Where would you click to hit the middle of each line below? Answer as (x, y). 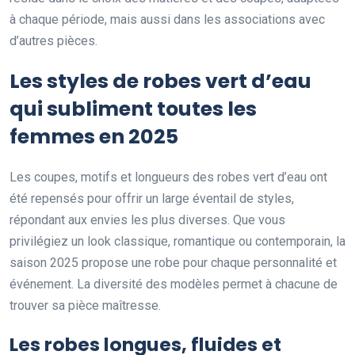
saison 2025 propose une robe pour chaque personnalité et (173, 263)
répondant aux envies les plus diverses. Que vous (147, 220)
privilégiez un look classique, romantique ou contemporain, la (177, 242)
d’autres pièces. (53, 41)
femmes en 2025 (94, 137)
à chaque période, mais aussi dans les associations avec (167, 20)
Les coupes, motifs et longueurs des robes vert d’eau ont (168, 177)
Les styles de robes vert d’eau (160, 82)
